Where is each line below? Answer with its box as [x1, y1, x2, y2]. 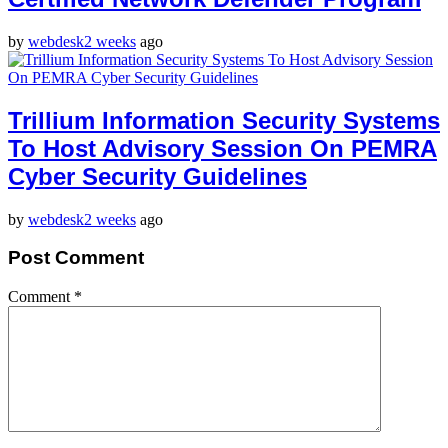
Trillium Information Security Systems [8, 106, 440, 134]
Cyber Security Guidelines [8, 162, 307, 190]
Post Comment [8, 247, 144, 269]
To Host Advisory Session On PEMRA [8, 134, 437, 162]
